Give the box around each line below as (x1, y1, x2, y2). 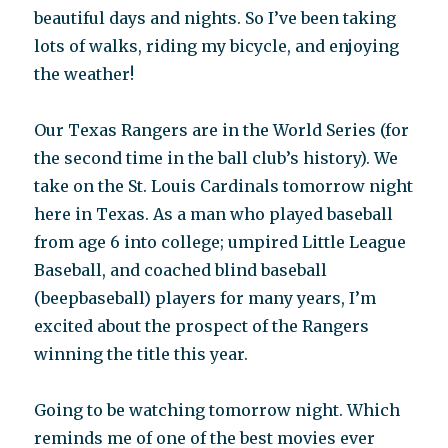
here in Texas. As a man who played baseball (34, 204, 394, 225)
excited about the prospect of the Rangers (34, 316, 370, 337)
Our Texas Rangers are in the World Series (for (34, 120, 410, 141)
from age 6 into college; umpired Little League (34, 232, 407, 253)
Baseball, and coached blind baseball (34, 260, 328, 281)
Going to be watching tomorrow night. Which (34, 400, 401, 421)
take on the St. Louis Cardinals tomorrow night (34, 176, 414, 197)
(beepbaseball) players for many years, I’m (34, 288, 377, 309)
